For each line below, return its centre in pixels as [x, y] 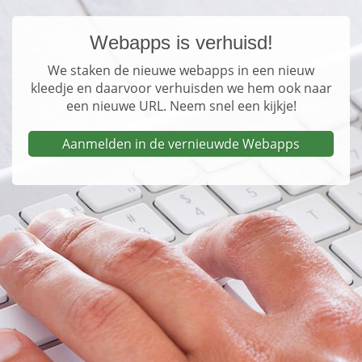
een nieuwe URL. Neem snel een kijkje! [181, 106]
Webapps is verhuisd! [181, 42]
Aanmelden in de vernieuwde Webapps [181, 144]
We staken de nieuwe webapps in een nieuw [181, 70]
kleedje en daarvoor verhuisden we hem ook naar [181, 88]
